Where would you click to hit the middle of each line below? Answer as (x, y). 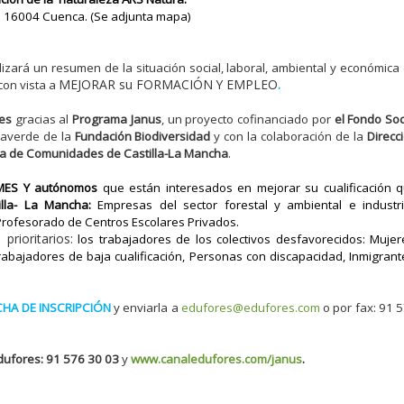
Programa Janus (117, 119)
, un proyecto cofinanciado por (248, 119)
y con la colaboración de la (289, 137)
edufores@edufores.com (250, 308)
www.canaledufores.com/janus (217, 359)
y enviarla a (146, 308)
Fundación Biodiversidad (142, 137)
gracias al (42, 119)
